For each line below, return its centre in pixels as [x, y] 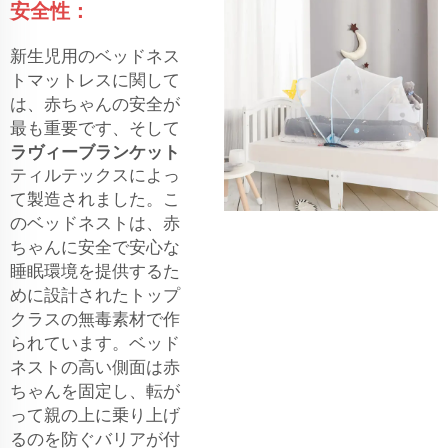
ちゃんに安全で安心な [95, 247]
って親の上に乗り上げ [95, 415]
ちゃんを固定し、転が [95, 391]
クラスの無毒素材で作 [95, 319]
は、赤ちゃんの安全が [95, 104]
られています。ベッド [95, 343]
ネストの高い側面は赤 [95, 367]
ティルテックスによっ [95, 175]
